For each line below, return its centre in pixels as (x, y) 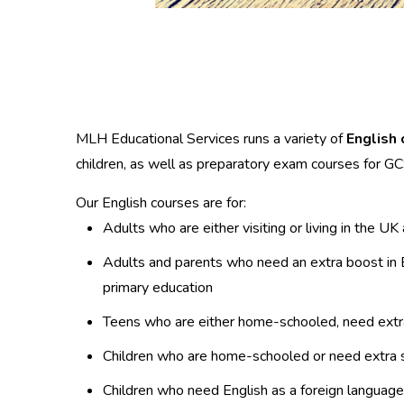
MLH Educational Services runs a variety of (211, 139)
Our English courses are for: (161, 203)
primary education (158, 288)
